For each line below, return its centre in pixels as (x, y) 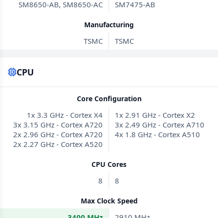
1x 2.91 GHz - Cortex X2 (155, 115)
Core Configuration (109, 99)
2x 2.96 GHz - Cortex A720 (58, 134)
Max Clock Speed (109, 201)
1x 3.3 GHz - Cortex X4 (65, 115)
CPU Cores (109, 164)
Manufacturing (109, 25)
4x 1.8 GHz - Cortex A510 (157, 134)
